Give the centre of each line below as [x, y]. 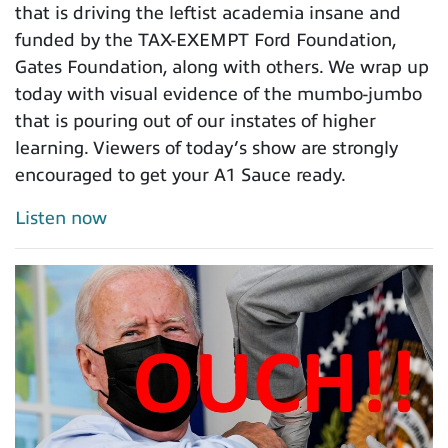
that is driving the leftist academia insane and [208, 13]
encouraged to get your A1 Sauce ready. [180, 175]
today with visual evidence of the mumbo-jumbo [218, 94]
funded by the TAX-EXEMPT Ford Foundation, [205, 40]
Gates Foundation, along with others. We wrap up [222, 67]
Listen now [61, 218]
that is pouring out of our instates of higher [195, 121]
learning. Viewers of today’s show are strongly [206, 148]
